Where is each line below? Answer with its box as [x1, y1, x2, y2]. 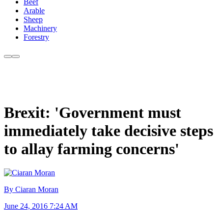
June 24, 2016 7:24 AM [4, 202, 78, 211]
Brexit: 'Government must [4, 103, 181, 121]
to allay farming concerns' [4, 139, 179, 158]
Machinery [24, 24, 57, 33]
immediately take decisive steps [4, 121, 213, 139]
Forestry [24, 33, 49, 42]
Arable [24, 6, 45, 15]
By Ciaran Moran [4, 185, 58, 194]
